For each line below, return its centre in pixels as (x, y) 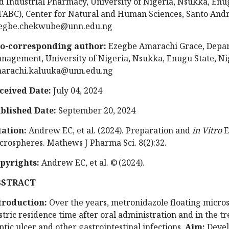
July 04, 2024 (77, 90)
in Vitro (207, 130)
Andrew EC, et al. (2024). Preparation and (109, 130)
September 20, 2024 (96, 110)
